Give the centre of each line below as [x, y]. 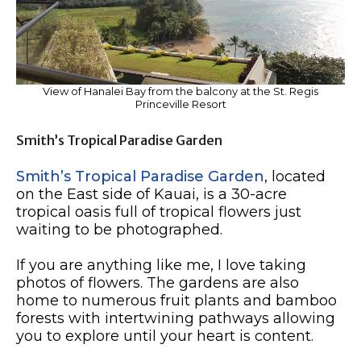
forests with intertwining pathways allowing [176, 319]
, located [295, 177]
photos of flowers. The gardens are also [158, 283]
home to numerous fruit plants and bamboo [176, 301]
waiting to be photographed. [119, 230]
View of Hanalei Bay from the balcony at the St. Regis [180, 91]
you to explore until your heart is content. [165, 336]
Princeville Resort [180, 104]
